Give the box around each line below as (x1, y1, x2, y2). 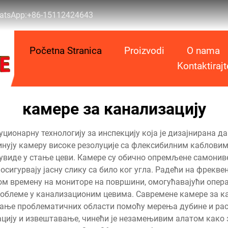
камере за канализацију (22, 99, 206, 119)
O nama (187, 45, 220, 56)
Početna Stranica (30, 45, 102, 56)
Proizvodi (124, 45, 164, 56)
